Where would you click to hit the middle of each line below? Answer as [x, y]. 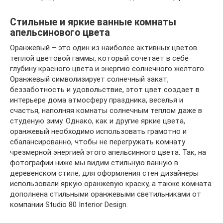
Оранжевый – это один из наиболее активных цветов [104, 48]
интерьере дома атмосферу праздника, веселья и [97, 100]
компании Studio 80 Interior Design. [69, 204]
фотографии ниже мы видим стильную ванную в [94, 163]
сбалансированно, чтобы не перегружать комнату [98, 142]
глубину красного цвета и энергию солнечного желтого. [108, 68]
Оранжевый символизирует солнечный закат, [89, 79]
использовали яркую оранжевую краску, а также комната [111, 183]
